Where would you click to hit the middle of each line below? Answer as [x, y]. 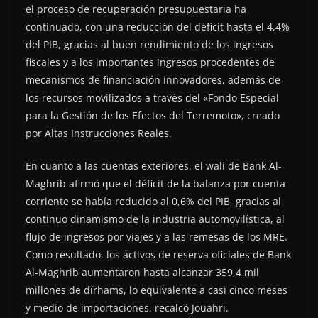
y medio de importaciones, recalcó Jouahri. [127, 307]
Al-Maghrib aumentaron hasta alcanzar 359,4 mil [142, 272]
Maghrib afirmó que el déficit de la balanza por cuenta [155, 183]
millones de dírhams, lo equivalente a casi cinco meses [157, 290]
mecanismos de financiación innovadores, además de [153, 79]
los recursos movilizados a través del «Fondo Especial [152, 97]
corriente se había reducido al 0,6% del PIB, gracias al [153, 201]
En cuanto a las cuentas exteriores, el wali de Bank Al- [154, 165]
